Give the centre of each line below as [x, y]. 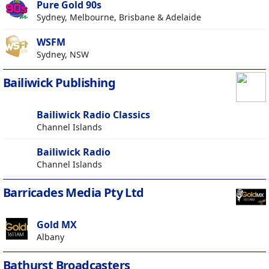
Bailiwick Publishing [59, 83]
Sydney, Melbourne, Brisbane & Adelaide [119, 17]
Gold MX [57, 225]
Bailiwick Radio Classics [93, 115]
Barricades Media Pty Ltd [74, 193]
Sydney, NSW [63, 55]
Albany [50, 237]
